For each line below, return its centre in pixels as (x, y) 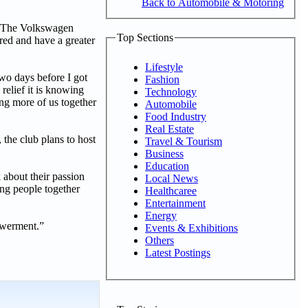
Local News (172, 178)
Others (159, 240)
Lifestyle (164, 67)
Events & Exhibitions (191, 228)
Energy (161, 215)
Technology (171, 91)
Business (164, 153)
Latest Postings (178, 252)
